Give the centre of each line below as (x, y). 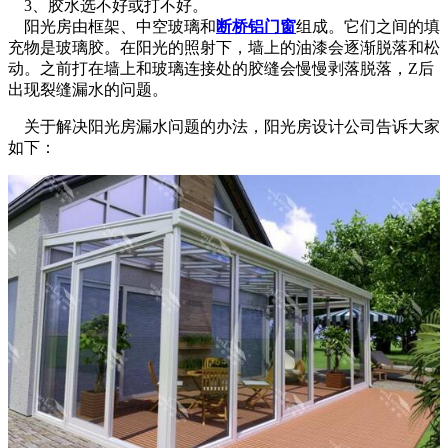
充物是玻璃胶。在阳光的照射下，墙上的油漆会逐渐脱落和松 (224, 47)
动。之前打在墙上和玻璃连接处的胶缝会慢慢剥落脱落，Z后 (221, 68)
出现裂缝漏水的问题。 (88, 89)
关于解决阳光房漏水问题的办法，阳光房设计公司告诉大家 (224, 126)
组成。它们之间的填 (368, 26)
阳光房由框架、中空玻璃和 (112, 26)
